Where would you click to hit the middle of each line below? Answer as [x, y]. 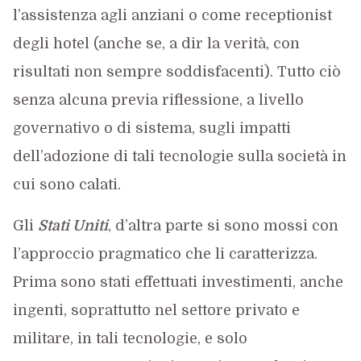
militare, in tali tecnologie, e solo [130, 338]
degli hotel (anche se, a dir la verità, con [156, 44]
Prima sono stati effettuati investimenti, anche [178, 282]
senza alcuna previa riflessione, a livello [158, 100]
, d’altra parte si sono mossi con [223, 226]
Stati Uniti [73, 226]
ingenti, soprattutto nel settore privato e [156, 310]
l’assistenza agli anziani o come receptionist [172, 15]
